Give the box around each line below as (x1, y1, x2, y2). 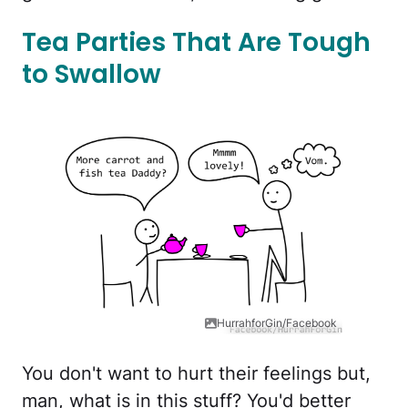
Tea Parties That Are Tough (22, 24, 371, 60)
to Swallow (22, 56, 161, 92)
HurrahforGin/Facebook (217, 316, 337, 331)
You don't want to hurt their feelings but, (22, 362, 371, 385)
